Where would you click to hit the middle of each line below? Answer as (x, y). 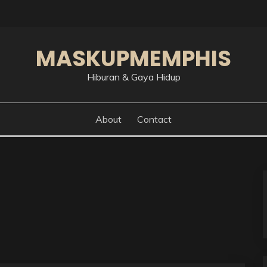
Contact (154, 119)
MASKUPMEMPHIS (133, 58)
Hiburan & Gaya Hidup (133, 77)
